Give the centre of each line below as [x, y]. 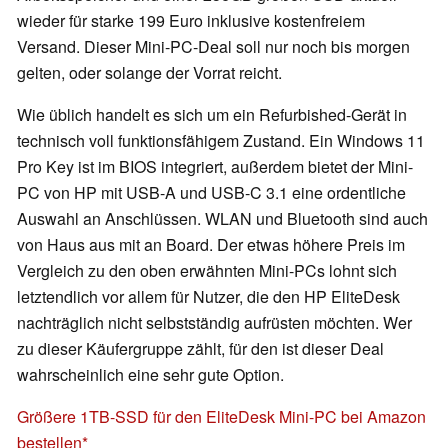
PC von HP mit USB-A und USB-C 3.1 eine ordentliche [211, 193]
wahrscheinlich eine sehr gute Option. [150, 375]
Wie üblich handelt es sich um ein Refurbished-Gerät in [212, 115]
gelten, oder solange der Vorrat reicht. [149, 73]
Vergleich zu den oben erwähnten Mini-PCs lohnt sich [207, 271]
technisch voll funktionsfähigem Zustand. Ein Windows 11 [221, 141]
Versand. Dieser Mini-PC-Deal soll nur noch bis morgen [213, 47]
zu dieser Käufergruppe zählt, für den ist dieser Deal [200, 349]
